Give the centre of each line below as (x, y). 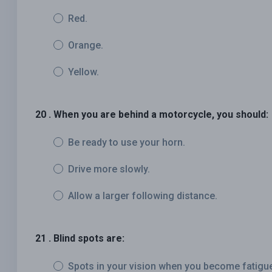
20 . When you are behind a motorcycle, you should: (152, 115)
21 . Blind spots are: (80, 239)
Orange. (86, 46)
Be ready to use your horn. (127, 143)
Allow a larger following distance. (143, 196)
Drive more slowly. (109, 169)
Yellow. (83, 72)
